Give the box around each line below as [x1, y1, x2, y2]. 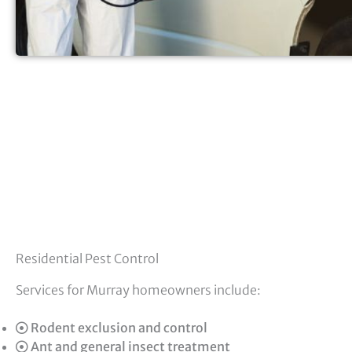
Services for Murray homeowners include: [16, 282, 261, 298]
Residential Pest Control [16, 251, 159, 266]
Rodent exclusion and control [28, 320, 207, 335]
